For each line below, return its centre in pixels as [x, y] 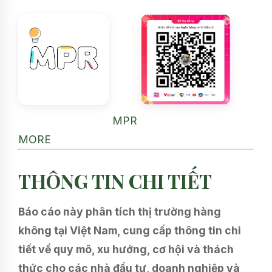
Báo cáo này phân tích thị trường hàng [120, 212]
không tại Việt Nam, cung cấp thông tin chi [130, 231]
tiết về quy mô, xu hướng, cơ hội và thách [126, 250]
